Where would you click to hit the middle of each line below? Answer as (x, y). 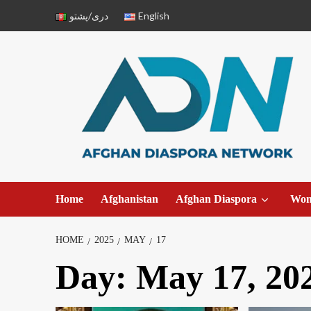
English (153, 16)
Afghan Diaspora (216, 199)
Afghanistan (129, 199)
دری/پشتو (89, 16)
